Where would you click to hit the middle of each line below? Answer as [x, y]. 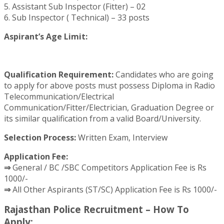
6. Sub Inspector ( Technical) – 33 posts [77, 17]
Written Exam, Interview [122, 137]
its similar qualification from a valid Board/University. [102, 118]
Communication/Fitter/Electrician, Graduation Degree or [109, 107]
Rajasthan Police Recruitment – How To [96, 209]
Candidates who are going [163, 74]
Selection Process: [40, 137]
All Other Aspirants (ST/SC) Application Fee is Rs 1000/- [115, 189]
